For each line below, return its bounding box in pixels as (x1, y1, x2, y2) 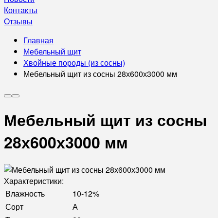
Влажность (5, 187, 45, 199)
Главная (23, 35, 54, 46)
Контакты (4, 4, 37, 16)
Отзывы (4, 16, 33, 27)
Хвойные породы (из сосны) (23, 57, 125, 68)
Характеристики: (4, 175, 64, 186)
